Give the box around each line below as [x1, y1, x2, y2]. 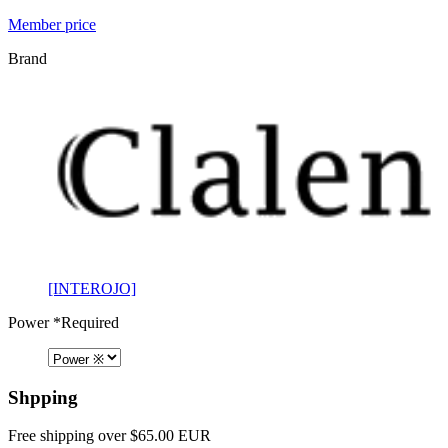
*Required [49, 313, 119, 331]
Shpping [8, 386, 78, 408]
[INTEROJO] [48, 279, 136, 297]
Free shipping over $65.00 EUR [8, 427, 211, 445]
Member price [8, 15, 96, 33]
